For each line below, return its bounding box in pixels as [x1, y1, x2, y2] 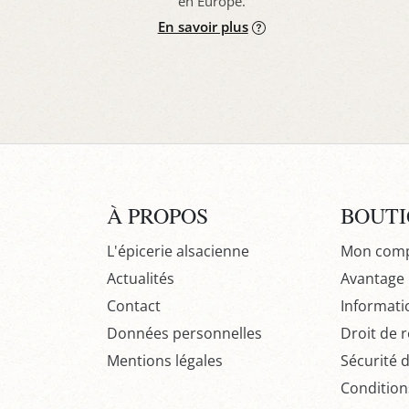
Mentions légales [107, 350, 223, 371]
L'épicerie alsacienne [107, 240, 249, 261]
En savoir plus [157, 16, 248, 36]
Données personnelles [107, 322, 262, 343]
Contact [107, 295, 161, 316]
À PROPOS [107, 200, 208, 230]
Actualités [107, 267, 174, 288]
